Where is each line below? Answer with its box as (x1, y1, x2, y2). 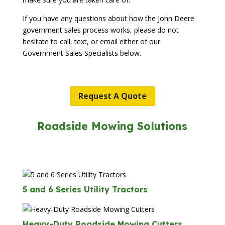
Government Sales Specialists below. (22, 48, 141, 58)
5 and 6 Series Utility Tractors (22, 184, 148, 195)
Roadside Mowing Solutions (37, 119, 188, 133)
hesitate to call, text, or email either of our (22, 37, 160, 47)
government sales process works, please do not (22, 25, 179, 35)
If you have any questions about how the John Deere (22, 14, 194, 24)
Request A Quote (78, 90, 147, 101)
